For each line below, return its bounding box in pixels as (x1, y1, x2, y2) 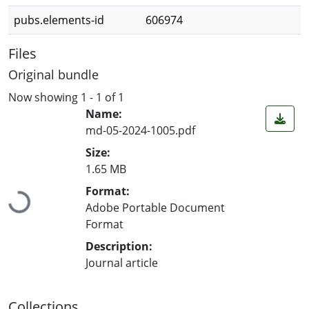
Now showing (8, 89, 81, 105)
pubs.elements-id (14, 12, 104, 28)
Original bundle (8, 66, 99, 83)
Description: (86, 238, 152, 254)
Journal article (86, 255, 158, 270)
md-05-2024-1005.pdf (86, 122, 195, 138)
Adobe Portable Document (86, 199, 225, 215)
